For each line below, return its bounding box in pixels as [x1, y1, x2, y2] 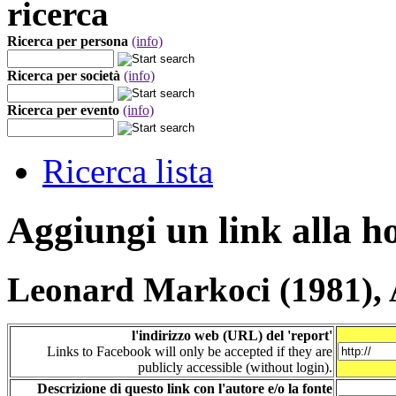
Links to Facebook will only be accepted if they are [47, 343, 332, 359]
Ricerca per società [7, 68, 120, 83]
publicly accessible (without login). [138, 359, 332, 375]
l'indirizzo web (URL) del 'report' [132, 327, 332, 343]
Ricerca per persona [7, 34, 128, 49]
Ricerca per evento [7, 103, 119, 118]
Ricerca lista [42, 152, 213, 190]
